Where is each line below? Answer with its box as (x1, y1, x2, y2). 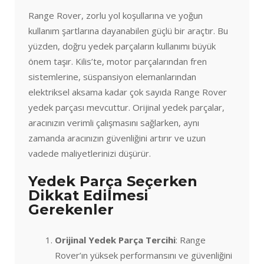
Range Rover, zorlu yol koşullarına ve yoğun (28, 9, 203, 22)
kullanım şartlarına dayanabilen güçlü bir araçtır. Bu (28, 25, 228, 37)
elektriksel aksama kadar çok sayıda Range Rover (28, 86, 227, 98)
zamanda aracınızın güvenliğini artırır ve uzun (28, 132, 206, 144)
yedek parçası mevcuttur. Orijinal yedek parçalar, (28, 101, 225, 114)
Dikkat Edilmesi (28, 186, 148, 204)
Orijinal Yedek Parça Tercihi (55, 233, 176, 246)
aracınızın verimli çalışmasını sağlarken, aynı (28, 117, 199, 129)
